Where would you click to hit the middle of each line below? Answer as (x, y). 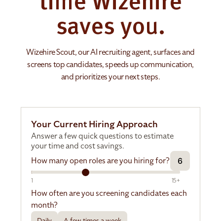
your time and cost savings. (78, 146)
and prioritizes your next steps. (110, 77)
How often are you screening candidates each (109, 194)
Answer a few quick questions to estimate (103, 136)
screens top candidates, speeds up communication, (110, 65)
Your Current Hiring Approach (95, 124)
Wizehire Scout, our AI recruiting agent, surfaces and (110, 53)
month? (44, 205)
